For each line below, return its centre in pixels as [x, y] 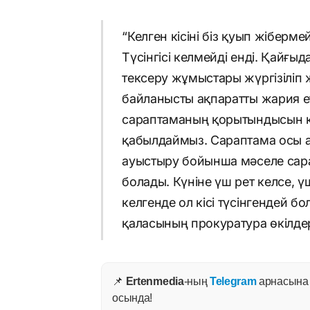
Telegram [233, 282]
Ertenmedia [155, 282]
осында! [133, 298]
